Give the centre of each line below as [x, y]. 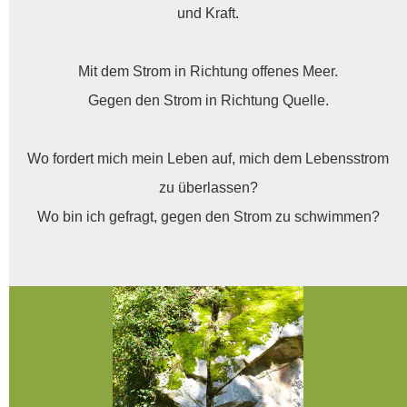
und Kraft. [208, 14]
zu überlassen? [208, 188]
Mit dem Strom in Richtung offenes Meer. [208, 72]
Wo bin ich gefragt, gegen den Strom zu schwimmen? [208, 217]
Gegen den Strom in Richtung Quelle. [208, 101]
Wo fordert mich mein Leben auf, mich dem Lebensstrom [208, 159]
